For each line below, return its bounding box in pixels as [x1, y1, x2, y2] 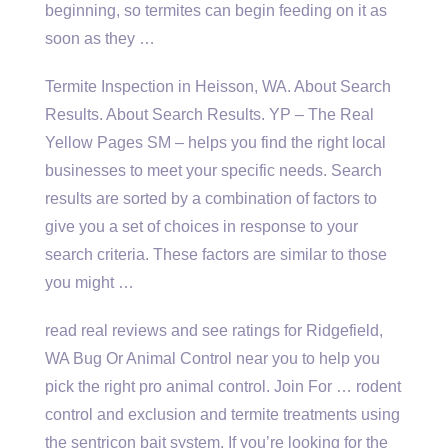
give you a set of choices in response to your [45, 218, 358, 235]
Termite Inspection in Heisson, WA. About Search [45, 78, 391, 95]
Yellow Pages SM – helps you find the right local [45, 134, 386, 151]
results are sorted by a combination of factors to [45, 190, 377, 207]
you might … [45, 274, 134, 291]
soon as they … [45, 30, 155, 47]
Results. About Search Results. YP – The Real [45, 106, 374, 123]
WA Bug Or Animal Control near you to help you [45, 350, 380, 367]
